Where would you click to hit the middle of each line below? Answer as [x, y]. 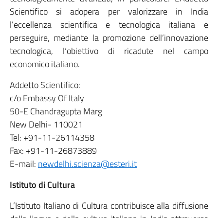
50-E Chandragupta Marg [56, 111]
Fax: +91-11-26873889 [53, 151]
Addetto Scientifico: [45, 85]
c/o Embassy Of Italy [47, 98]
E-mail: [24, 164]
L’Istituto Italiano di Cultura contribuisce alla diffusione [109, 206]
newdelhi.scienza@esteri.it [87, 164]
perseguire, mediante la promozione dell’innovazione [109, 38]
